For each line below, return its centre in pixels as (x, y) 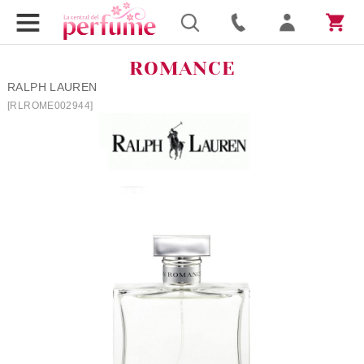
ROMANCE (182, 68)
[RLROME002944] (50, 106)
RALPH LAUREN (52, 87)
